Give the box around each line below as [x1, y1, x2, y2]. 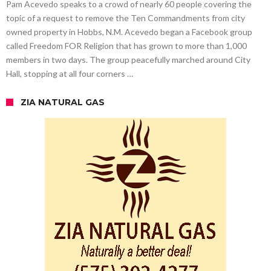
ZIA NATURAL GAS [21, 96, 105, 108]
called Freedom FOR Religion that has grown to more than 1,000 [6, 40, 247, 51]
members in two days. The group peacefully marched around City [6, 54, 250, 65]
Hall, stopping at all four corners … [6, 68, 133, 79]
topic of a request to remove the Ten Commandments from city [6, 12, 245, 23]
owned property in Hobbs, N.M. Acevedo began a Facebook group [6, 26, 252, 37]
